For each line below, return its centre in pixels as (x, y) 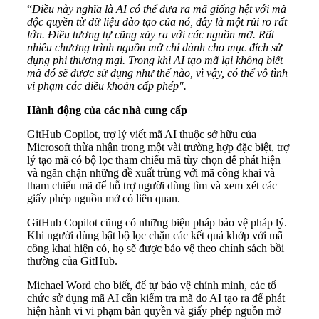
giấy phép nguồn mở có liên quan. (104, 199)
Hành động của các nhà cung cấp (107, 110)
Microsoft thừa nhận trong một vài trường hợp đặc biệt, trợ (158, 147)
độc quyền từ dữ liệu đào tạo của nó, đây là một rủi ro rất (157, 22)
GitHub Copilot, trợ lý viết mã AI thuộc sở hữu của (142, 135)
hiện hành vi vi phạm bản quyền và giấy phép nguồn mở (154, 311)
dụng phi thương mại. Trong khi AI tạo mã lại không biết (155, 61)
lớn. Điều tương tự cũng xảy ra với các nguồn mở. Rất (151, 35)
